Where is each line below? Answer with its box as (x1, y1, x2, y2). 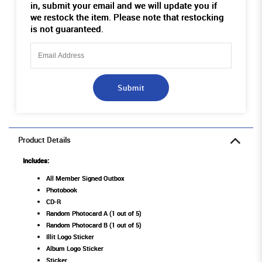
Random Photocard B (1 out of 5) (46, 220, 142, 229)
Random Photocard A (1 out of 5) (46, 208, 142, 218)
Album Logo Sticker (46, 243, 104, 253)
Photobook (46, 185, 77, 194)
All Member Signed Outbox (46, 173, 125, 182)
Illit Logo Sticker (46, 232, 94, 241)
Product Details (18, 135, 71, 145)
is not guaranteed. (30, 23, 104, 35)
